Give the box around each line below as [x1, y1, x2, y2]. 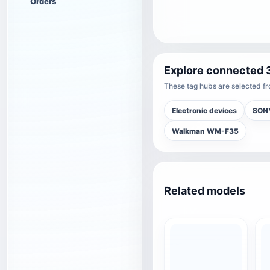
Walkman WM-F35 [172, 126, 239, 136]
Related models [164, 184, 245, 197]
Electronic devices [172, 105, 237, 115]
